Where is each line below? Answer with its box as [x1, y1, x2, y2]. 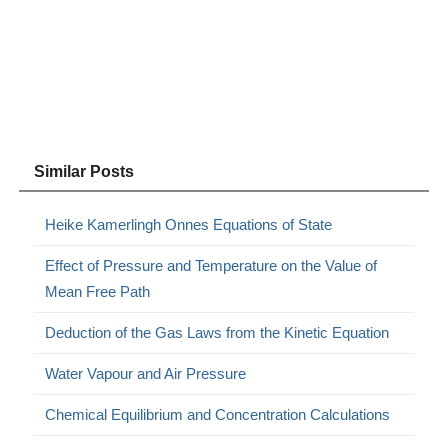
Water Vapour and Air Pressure [45, 365, 247, 383]
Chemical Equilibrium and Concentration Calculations [45, 406, 391, 424]
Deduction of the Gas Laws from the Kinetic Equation [45, 324, 390, 342]
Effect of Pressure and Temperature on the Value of [45, 257, 378, 275]
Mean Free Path [45, 283, 151, 301]
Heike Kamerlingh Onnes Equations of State [45, 216, 333, 234]
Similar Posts [34, 163, 135, 181]
